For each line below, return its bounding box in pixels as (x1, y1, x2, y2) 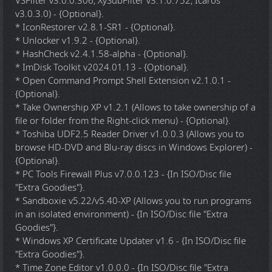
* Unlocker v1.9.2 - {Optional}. (15, 34, 140, 47)
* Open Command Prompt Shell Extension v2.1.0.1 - (15, 74, 231, 87)
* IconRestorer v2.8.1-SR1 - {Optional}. (15, 21, 175, 34)
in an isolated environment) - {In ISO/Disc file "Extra (15, 208, 228, 221)
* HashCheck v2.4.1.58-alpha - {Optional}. (15, 47, 188, 61)
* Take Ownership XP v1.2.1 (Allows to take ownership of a (15, 101, 256, 114)
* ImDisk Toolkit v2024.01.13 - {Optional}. (15, 61, 189, 74)
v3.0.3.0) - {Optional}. (15, 7, 104, 21)
